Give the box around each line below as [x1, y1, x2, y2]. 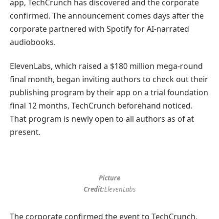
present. [10, 127, 41, 138]
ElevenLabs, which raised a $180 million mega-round [10, 61, 203, 72]
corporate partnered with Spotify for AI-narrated [10, 23, 189, 34]
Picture [99, 173, 120, 182]
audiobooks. [10, 36, 56, 47]
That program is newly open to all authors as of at [10, 113, 194, 125]
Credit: [83, 184, 104, 194]
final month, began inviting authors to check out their [10, 74, 208, 85]
